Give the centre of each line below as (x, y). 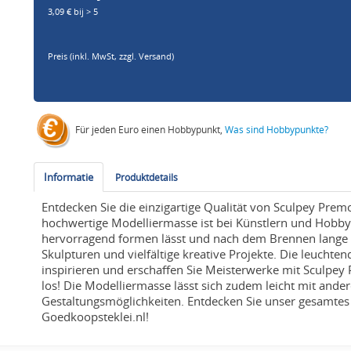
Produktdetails (147, 177)
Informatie (69, 177)
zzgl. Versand (146, 57)
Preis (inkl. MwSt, (84, 57)
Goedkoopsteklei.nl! (96, 317)
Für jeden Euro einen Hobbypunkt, (149, 130)
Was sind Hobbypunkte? (277, 130)
